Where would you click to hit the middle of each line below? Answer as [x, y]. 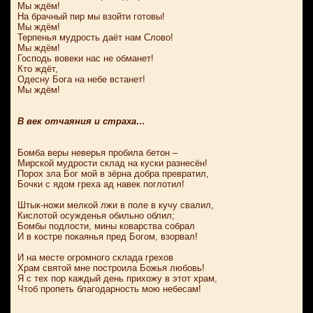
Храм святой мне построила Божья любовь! [111, 268]
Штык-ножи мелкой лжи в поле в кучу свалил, [116, 205]
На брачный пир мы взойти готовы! [91, 16]
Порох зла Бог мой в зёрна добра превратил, [113, 174]
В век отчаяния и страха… [81, 121]
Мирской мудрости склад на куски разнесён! [112, 163]
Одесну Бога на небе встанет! [81, 79]
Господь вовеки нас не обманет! [86, 58]
